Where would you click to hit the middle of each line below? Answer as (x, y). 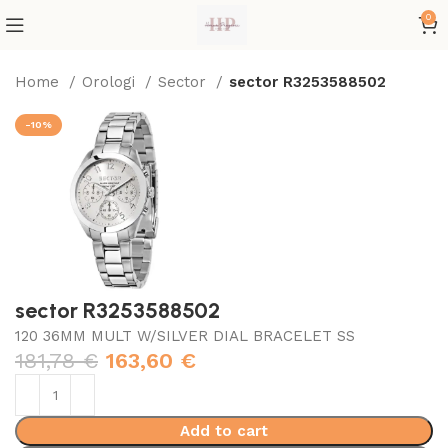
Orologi (111, 82)
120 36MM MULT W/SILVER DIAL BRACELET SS (185, 335)
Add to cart (224, 430)
